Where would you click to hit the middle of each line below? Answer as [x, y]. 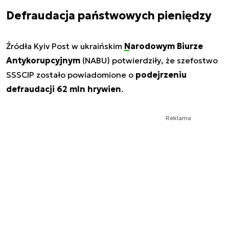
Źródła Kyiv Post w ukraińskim [65, 46]
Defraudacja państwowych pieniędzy [109, 16]
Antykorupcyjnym [43, 61]
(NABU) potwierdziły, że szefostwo [149, 61]
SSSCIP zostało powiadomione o [71, 75]
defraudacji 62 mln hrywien [64, 89]
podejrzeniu [161, 75]
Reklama [178, 118]
